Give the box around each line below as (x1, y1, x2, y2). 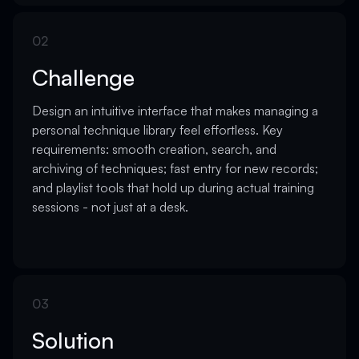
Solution (32, 326, 114, 354)
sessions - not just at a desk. (32, 199, 188, 215)
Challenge (32, 63, 135, 91)
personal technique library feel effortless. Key (32, 122, 283, 138)
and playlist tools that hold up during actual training (32, 179, 314, 196)
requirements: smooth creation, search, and (32, 141, 276, 157)
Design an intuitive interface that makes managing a (32, 103, 318, 119)
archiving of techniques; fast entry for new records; (32, 160, 318, 176)
